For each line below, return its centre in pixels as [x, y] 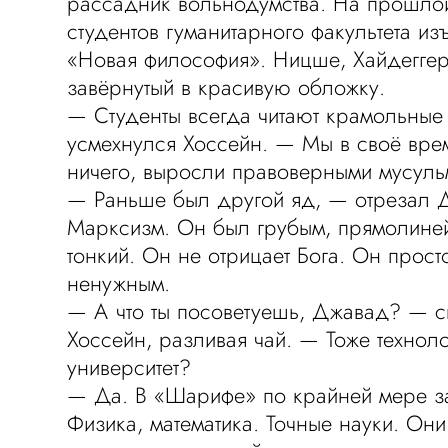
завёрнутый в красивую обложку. [226, 87]
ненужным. [119, 283]
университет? [129, 367]
